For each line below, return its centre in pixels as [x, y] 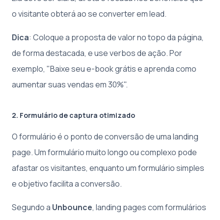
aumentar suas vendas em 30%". [70, 84]
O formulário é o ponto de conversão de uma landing [105, 137]
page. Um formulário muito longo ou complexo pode [104, 152]
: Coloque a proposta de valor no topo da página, [116, 37]
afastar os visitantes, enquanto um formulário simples [108, 168]
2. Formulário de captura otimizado [73, 115]
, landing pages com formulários [149, 207]
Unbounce [72, 207]
